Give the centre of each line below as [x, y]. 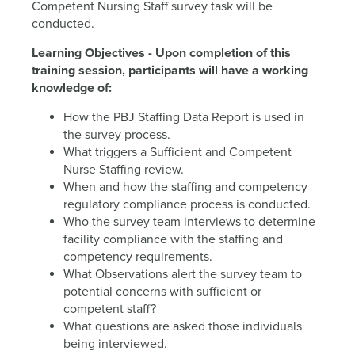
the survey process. [117, 135]
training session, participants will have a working [170, 71]
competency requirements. [138, 257]
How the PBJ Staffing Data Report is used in [184, 117]
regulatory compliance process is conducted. [187, 204]
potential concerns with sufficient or [162, 292]
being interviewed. [115, 344]
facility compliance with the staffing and [173, 239]
